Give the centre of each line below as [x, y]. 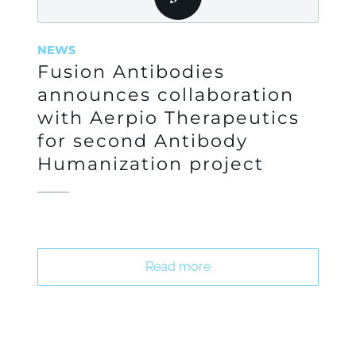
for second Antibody [142, 141]
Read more [178, 267]
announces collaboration [165, 95]
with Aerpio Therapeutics [168, 118]
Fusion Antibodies [131, 72]
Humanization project [150, 164]
